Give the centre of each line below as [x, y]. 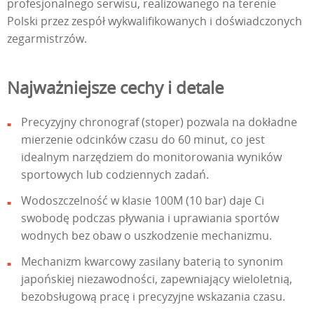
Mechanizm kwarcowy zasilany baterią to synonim [152, 262]
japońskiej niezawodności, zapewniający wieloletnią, [157, 279]
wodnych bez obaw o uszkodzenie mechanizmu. [146, 236]
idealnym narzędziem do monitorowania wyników [151, 157]
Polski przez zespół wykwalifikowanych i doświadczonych [155, 21]
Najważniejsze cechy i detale [115, 88]
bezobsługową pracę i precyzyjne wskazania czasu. [153, 297]
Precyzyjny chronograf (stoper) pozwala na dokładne [159, 122]
